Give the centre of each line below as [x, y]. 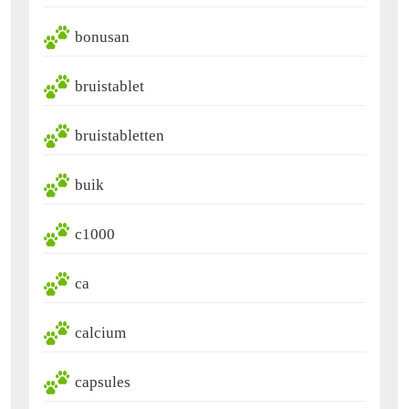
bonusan [102, 37]
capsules [103, 383]
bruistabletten [120, 136]
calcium [100, 333]
